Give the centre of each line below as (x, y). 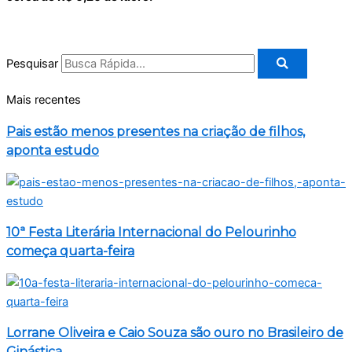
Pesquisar (32, 63)
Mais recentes (44, 100)
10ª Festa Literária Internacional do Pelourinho (151, 232)
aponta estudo (53, 150)
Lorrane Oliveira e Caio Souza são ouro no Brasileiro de (175, 332)
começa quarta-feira (70, 251)
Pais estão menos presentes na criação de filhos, (156, 131)
